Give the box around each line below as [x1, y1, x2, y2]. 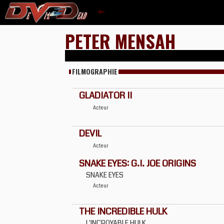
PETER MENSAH [65, 27, 175, 54]
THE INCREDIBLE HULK [79, 205, 167, 218]
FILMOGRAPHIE [72, 66, 117, 76]
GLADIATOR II [79, 89, 132, 102]
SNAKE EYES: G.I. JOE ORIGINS [79, 157, 196, 170]
